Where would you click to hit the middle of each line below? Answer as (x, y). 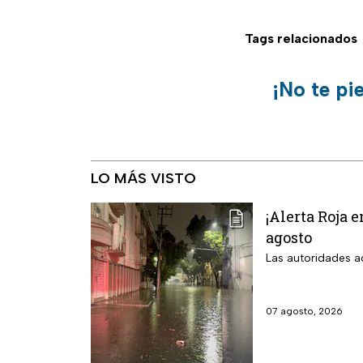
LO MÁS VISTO (143, 178)
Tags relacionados (301, 38)
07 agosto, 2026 (304, 311)
